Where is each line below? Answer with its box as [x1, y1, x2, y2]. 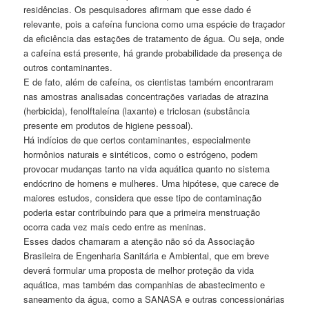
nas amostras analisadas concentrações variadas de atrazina [23, 89, 269, 103]
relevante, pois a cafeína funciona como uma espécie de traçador [23, 17, 286, 30]
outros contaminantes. [23, 60, 113, 74]
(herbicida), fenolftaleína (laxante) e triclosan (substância [23, 103, 250, 117]
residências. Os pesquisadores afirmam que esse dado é [23, 2, 252, 16]
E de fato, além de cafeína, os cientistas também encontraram [23, 74, 275, 88]
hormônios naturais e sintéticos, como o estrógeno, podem [23, 147, 259, 161]
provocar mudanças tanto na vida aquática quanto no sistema [23, 161, 270, 175]
